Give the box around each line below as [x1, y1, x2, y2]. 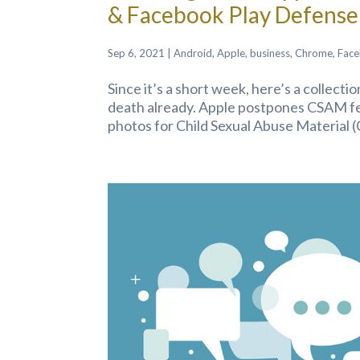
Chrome [295, 47, 333, 60]
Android [174, 47, 213, 60]
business [250, 47, 291, 60]
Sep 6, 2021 [108, 47, 166, 60]
